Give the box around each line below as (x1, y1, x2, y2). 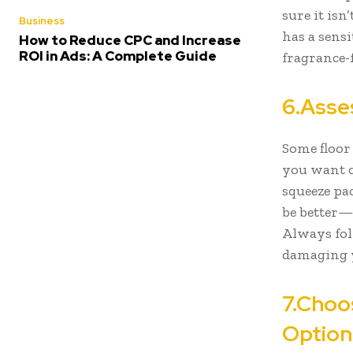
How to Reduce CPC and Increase (19, 32, 241, 49)
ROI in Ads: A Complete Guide (19, 47, 217, 65)
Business (19, 14, 65, 28)
